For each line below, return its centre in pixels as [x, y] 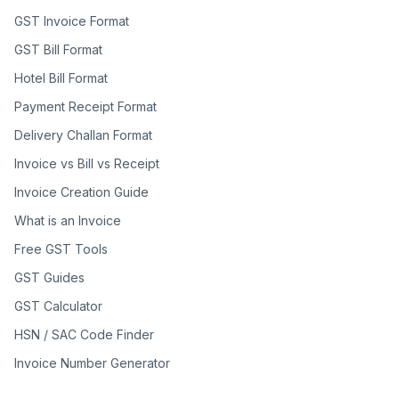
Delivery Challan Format [83, 135]
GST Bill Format [58, 49]
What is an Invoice [68, 220]
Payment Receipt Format [85, 106]
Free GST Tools [61, 249]
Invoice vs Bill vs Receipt [87, 163]
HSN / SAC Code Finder [84, 334]
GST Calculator [58, 306]
